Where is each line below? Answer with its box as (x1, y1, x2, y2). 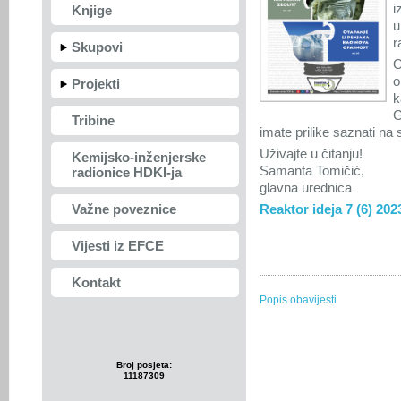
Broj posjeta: (116, 360, 172, 370)
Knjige (72, 3, 112, 18)
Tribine (72, 113, 115, 128)
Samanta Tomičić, (260, 163, 364, 178)
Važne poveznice (72, 201, 176, 217)
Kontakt (72, 275, 121, 290)
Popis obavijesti (260, 294, 337, 307)
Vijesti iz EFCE (72, 238, 164, 253)
